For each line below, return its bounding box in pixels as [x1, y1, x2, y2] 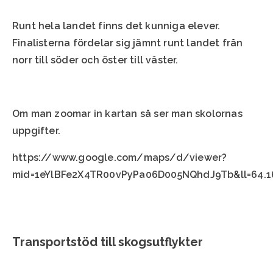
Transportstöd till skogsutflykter [12, 234, 203, 249]
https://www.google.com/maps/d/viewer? [12, 151, 227, 163]
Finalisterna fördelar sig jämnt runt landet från [12, 37, 243, 49]
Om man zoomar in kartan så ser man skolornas [12, 107, 243, 119]
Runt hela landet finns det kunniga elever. [12, 19, 221, 32]
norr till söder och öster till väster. [12, 54, 179, 66]
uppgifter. [12, 124, 60, 136]
